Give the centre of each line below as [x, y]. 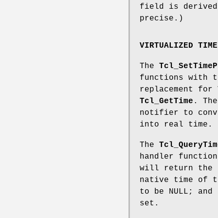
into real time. [176, 124]
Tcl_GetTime [166, 101]
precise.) [162, 19]
